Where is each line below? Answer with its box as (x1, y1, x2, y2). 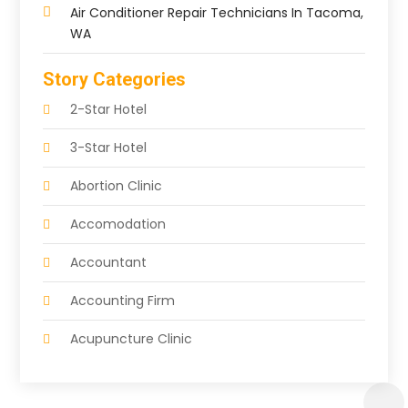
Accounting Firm (70, 291, 176, 310)
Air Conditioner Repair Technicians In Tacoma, (70, 3, 364, 22)
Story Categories (43, 67, 187, 90)
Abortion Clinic (70, 176, 163, 195)
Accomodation (70, 214, 167, 233)
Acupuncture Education (70, 367, 222, 386)
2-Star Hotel (70, 99, 148, 118)
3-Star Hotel (70, 138, 148, 157)
